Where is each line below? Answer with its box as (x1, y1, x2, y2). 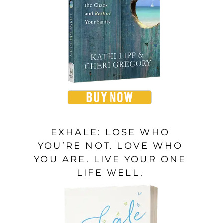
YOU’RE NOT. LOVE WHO (38, 140, 183, 151)
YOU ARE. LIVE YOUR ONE (34, 153, 187, 165)
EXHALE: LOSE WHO (50, 126, 170, 138)
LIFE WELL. (77, 167, 144, 178)
